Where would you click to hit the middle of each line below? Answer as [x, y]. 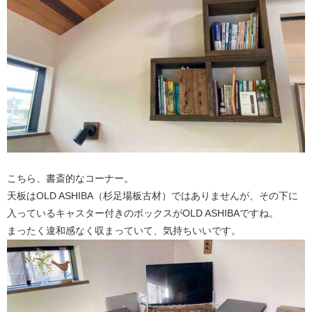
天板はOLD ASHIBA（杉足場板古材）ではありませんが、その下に [153, 195]
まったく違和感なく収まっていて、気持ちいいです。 [124, 230]
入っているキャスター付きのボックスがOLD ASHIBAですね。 [143, 213]
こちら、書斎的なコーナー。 [70, 178]
